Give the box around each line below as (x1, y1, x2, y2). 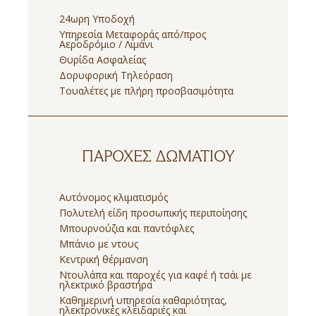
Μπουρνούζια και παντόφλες (59, 221, 194, 236)
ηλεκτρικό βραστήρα (59, 278, 152, 292)
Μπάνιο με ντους (59, 237, 138, 251)
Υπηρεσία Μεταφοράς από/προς (59, 28, 206, 42)
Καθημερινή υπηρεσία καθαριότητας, (59, 293, 227, 308)
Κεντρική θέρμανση (59, 253, 148, 267)
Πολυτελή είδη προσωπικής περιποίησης (59, 206, 247, 220)
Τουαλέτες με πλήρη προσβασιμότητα (59, 84, 233, 98)
